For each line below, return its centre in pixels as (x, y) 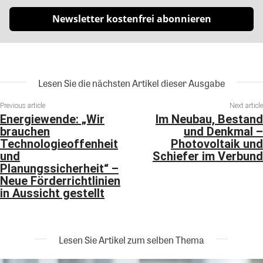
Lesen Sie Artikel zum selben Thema (131, 240)
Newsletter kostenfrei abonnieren (131, 18)
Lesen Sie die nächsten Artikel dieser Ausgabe (131, 83)
